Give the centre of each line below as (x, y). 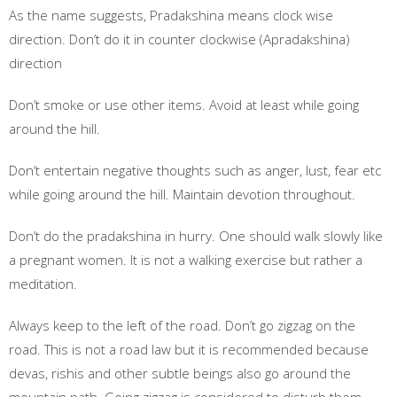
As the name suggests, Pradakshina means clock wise (171, 15)
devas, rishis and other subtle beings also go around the (180, 373)
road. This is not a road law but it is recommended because (189, 349)
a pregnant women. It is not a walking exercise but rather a (186, 260)
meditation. (43, 284)
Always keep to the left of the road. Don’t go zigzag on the (182, 325)
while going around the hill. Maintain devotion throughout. (182, 194)
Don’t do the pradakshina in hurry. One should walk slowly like (196, 236)
